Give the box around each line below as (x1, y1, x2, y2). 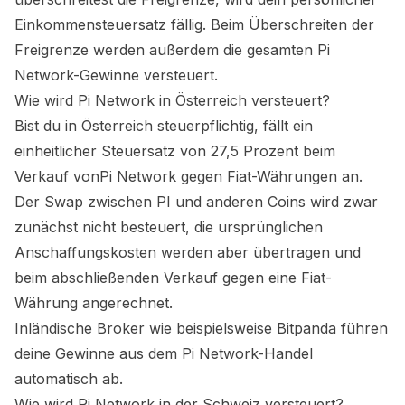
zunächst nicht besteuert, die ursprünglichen (14, 218, 323, 236)
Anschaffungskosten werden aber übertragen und (14, 243, 361, 261)
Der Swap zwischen (14, 193, 156, 211)
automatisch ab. (14, 370, 123, 388)
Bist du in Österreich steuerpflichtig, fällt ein (14, 117, 313, 135)
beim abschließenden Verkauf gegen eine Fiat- (14, 268, 332, 287)
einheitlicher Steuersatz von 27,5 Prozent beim (14, 142, 335, 160)
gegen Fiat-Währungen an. (176, 167, 363, 185)
